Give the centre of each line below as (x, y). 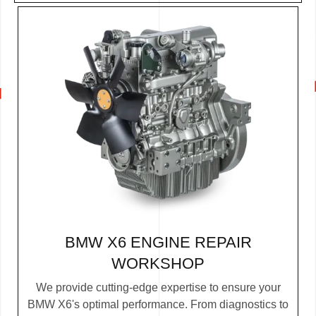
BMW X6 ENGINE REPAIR (158, 243)
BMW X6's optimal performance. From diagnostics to (158, 305)
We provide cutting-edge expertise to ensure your (158, 288)
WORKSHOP (158, 264)
